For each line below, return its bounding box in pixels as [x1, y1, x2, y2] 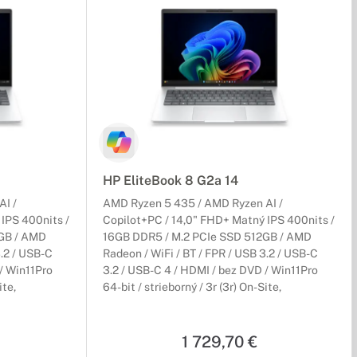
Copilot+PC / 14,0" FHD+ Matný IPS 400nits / [103, 214, 335, 227]
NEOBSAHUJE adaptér [103, 297, 220, 311]
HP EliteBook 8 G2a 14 [103, 173, 238, 189]
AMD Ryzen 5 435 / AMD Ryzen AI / [103, 197, 283, 210]
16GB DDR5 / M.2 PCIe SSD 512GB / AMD [103, 230, 312, 244]
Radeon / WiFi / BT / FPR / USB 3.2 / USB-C [103, 247, 318, 261]
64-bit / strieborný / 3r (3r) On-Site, [103, 280, 281, 294]
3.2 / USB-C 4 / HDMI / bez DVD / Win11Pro [103, 264, 318, 277]
